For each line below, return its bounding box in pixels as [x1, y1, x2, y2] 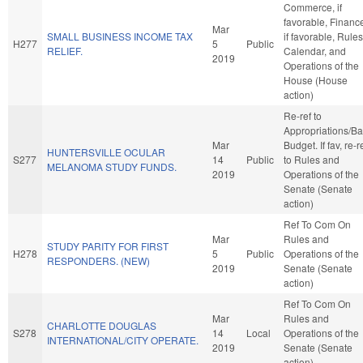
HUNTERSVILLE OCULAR [47, 144, 165, 159]
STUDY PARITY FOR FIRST [47, 238, 169, 253]
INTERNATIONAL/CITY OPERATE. [47, 332, 199, 347]
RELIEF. [47, 43, 83, 58]
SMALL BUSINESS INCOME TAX [47, 28, 193, 43]
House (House [284, 72, 348, 87]
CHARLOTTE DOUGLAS [47, 318, 156, 332]
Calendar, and [284, 43, 346, 58]
